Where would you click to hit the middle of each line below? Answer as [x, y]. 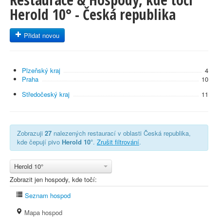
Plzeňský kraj [41, 70]
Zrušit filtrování [118, 142]
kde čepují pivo [39, 142]
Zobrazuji [31, 133]
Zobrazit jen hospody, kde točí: [53, 179]
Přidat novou [41, 35]
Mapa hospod [42, 212]
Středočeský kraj [46, 94]
